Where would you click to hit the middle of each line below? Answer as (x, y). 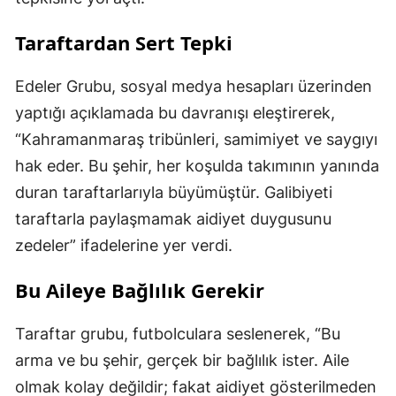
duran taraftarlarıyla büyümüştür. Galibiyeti (174, 193)
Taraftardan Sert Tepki (124, 43)
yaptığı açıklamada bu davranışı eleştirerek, (175, 113)
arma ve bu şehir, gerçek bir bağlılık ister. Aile (182, 361)
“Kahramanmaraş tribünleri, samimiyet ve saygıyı (196, 140)
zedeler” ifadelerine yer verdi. (124, 246)
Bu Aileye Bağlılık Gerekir (140, 290)
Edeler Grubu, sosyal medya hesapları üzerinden (194, 87)
